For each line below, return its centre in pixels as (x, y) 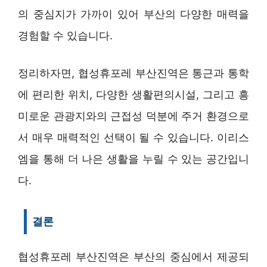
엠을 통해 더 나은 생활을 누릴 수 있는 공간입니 (133, 159)
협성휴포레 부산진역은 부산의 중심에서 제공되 (133, 256)
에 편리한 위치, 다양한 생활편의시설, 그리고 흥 (133, 94)
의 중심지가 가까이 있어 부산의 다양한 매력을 (133, 14)
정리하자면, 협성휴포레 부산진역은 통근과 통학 (133, 73)
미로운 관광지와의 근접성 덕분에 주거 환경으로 (133, 116)
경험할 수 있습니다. (65, 35)
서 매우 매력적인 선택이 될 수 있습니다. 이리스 (133, 137)
